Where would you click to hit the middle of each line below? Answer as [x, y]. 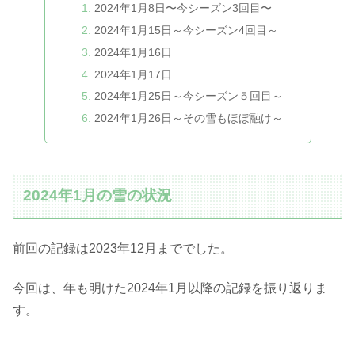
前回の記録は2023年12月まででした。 [123, 248]
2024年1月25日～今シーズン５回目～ [189, 96]
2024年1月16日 [134, 52]
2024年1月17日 [134, 74]
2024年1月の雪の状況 [98, 196]
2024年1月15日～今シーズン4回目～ [187, 30]
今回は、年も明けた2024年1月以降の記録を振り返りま [170, 288]
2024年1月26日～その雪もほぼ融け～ [189, 118]
